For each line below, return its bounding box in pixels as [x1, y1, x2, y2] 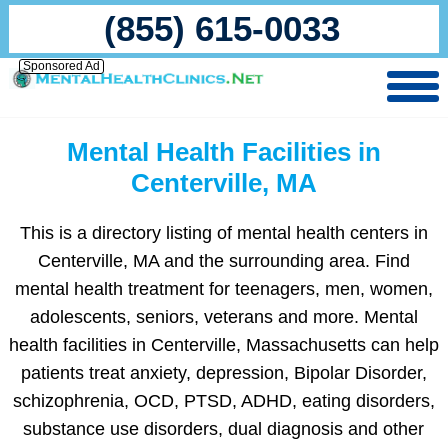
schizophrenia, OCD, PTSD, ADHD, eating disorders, [12, 391, 435, 411]
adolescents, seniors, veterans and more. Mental [29, 307, 418, 327]
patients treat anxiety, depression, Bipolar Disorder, [20, 363, 427, 383]
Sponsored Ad [22, 59, 100, 73]
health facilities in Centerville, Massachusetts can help [8, 335, 439, 355]
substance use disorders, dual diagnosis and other [23, 419, 425, 439]
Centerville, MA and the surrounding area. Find [37, 251, 410, 271]
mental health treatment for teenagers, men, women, [14, 279, 433, 299]
